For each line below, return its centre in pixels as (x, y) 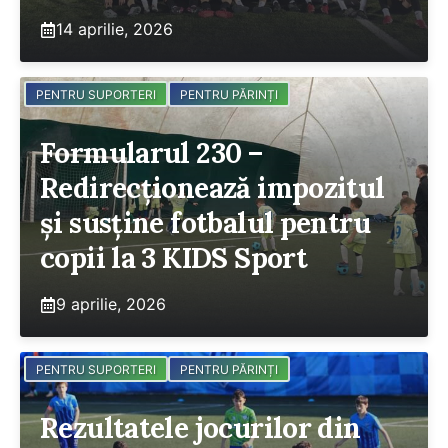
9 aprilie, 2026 (111, 304)
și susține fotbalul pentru (205, 223)
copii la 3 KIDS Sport (174, 258)
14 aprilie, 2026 (114, 29)
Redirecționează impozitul (212, 188)
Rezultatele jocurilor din (200, 428)
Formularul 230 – (151, 153)
